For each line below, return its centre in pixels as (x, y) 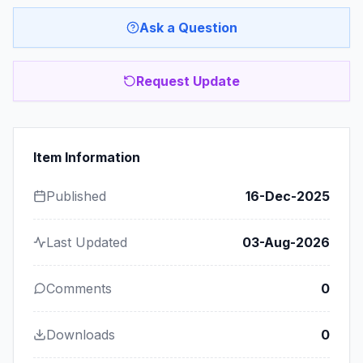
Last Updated (87, 242)
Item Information (87, 157)
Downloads (81, 335)
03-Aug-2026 (286, 242)
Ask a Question (188, 28)
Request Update (188, 81)
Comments (79, 288)
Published (76, 196)
